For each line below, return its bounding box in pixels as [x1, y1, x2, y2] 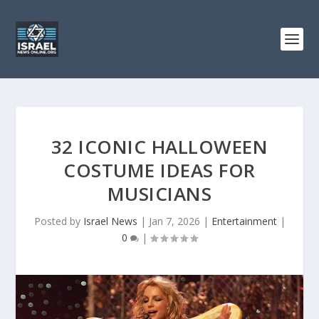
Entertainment [211, 214, 277, 228]
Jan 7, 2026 [148, 214, 200, 228]
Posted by [33, 214, 83, 228]
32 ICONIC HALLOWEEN [51, 134, 268, 159]
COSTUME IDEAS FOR [63, 157, 256, 183]
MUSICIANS [107, 181, 212, 206]
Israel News [83, 214, 137, 228]
